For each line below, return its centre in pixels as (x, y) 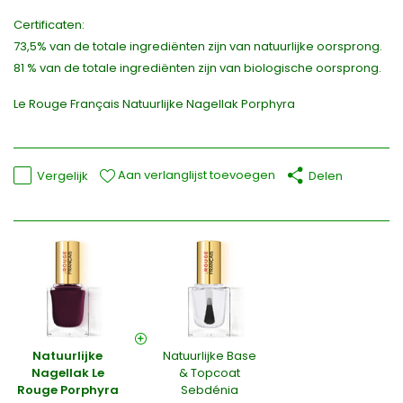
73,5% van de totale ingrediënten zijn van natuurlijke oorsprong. (198, 47)
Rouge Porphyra (67, 390)
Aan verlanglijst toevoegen (195, 175)
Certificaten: (49, 25)
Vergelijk (63, 175)
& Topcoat (210, 373)
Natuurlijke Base (210, 356)
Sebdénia (210, 390)
